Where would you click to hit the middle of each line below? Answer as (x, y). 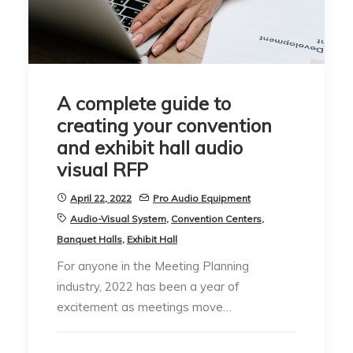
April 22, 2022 (101, 198)
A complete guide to (144, 103)
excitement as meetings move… (144, 307)
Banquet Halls (89, 239)
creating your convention (164, 125)
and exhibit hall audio (150, 147)
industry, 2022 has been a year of (148, 286)
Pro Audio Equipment (202, 198)
